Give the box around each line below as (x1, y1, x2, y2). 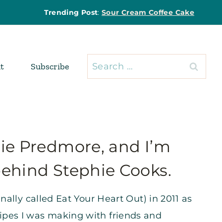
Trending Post (44, 8, 98, 17)
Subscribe (31, 60, 69, 72)
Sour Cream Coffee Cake (102, 8, 194, 17)
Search (87, 56, 119, 67)
